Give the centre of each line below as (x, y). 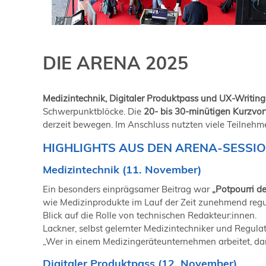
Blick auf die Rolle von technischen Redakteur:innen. (150, 216)
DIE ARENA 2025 (115, 63)
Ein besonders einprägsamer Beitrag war (127, 189)
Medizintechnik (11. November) (122, 170)
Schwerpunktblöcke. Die (92, 112)
